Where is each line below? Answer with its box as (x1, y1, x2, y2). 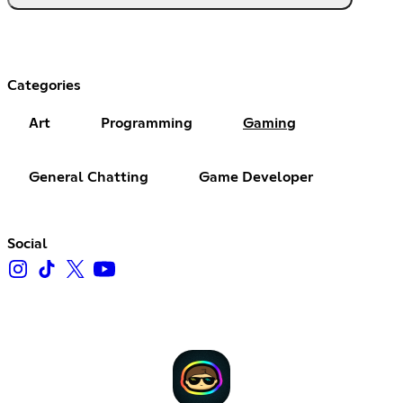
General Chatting (29, 170, 148, 185)
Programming (101, 116, 193, 131)
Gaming (243, 116, 296, 131)
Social (7, 237, 48, 252)
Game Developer (199, 170, 313, 185)
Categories (7, 78, 81, 94)
